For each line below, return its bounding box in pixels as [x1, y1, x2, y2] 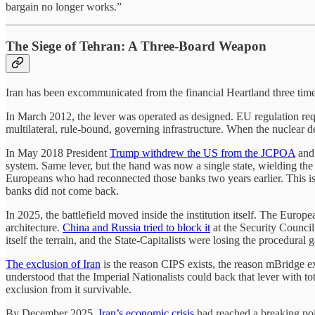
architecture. [6, 221, 63, 233]
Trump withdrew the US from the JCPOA [110, 146, 295, 159]
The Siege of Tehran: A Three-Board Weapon [6, 39, 266, 54]
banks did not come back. [6, 184, 119, 197]
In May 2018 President [6, 146, 110, 159]
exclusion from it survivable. [6, 283, 131, 295]
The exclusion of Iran [6, 257, 101, 270]
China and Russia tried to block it [63, 221, 210, 233]
